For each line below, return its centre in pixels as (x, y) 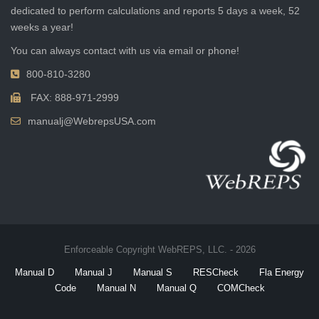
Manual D (35, 273)
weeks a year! (42, 27)
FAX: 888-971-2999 (73, 98)
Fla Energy (282, 273)
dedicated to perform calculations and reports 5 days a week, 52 (155, 11)
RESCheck (216, 273)
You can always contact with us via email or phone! (125, 51)
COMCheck (241, 288)
